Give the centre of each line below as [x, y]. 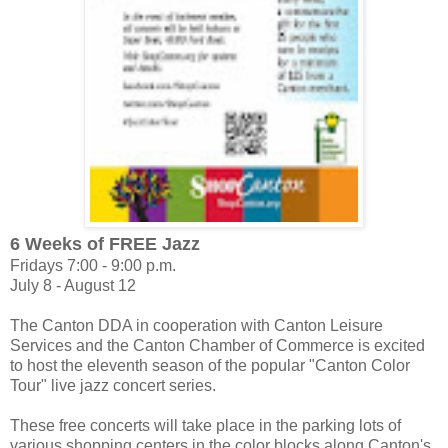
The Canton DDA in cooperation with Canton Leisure [196, 325]
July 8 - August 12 [73, 285]
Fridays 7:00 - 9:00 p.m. [93, 265]
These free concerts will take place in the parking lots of [205, 425]
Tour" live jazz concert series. [113, 385]
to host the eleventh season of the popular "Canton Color [210, 365]
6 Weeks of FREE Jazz [105, 243]
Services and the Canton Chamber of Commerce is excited [217, 345]
